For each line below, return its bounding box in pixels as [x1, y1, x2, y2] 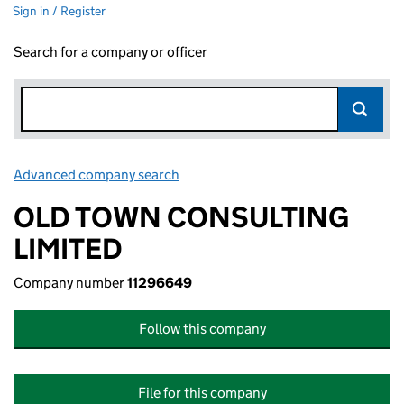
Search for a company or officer [14, 43, 207, 60]
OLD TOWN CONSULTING [14, 199, 349, 235]
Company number [14, 274, 127, 291]
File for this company [137, 384, 267, 401]
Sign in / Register [13, 3, 106, 19]
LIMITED [14, 231, 123, 267]
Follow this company [138, 320, 266, 337]
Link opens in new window [182, 166, 342, 183]
